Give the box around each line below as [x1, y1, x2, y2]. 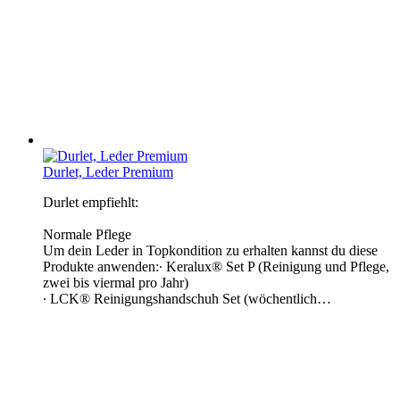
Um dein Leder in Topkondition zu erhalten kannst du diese [43, 242, 378, 258]
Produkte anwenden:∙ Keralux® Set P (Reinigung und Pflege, [43, 258, 389, 274]
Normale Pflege [43, 226, 131, 242]
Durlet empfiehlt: [43, 194, 138, 210]
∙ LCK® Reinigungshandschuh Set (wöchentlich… [43, 290, 331, 306]
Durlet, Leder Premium [43, 163, 173, 179]
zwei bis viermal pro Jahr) [43, 274, 188, 290]
